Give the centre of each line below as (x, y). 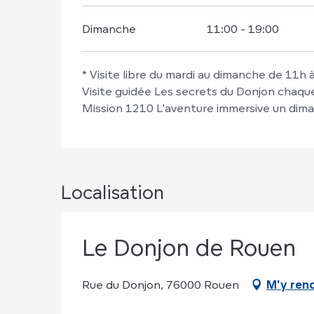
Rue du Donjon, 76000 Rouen (161, 285)
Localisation (112, 192)
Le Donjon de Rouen (189, 248)
